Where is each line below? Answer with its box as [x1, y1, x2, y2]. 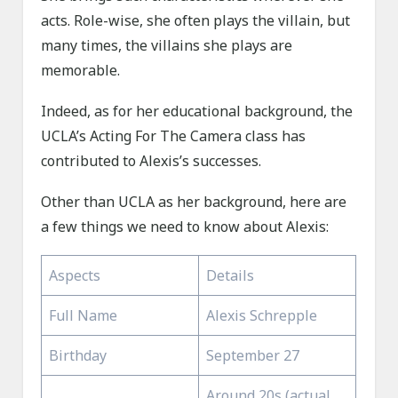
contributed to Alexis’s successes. [41, 151, 262, 171]
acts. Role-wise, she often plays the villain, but [41, 11, 351, 31]
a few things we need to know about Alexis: [41, 217, 330, 237]
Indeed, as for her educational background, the [41, 101, 354, 122]
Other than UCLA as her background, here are [41, 192, 347, 212]
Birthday [49, 346, 107, 366]
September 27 [206, 346, 300, 366]
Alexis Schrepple [206, 306, 318, 326]
